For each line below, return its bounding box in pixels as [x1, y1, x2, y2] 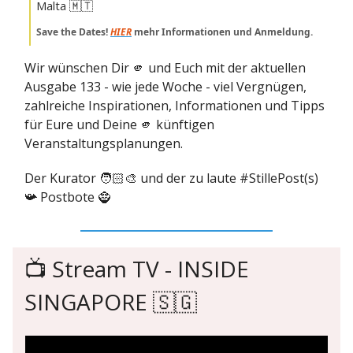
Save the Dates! [36, 25, 110, 39]
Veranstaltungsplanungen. [24, 135, 183, 153]
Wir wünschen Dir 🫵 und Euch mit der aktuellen [24, 59, 306, 77]
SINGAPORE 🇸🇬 [24, 287, 197, 318]
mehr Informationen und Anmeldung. [132, 25, 313, 39]
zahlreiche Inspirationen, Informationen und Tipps [24, 97, 325, 115]
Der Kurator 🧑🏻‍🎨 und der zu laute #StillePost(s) [24, 169, 318, 188]
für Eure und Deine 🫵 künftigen [24, 116, 214, 134]
